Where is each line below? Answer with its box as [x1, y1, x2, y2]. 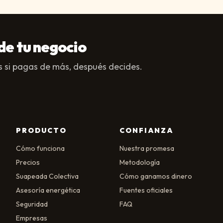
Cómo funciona [16, 144, 65, 153]
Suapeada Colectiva [16, 172, 79, 181]
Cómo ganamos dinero [119, 172, 192, 181]
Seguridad [16, 200, 48, 209]
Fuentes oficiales [119, 186, 173, 195]
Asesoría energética [16, 186, 80, 195]
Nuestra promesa [119, 144, 174, 153]
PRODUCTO [16, 126, 67, 135]
